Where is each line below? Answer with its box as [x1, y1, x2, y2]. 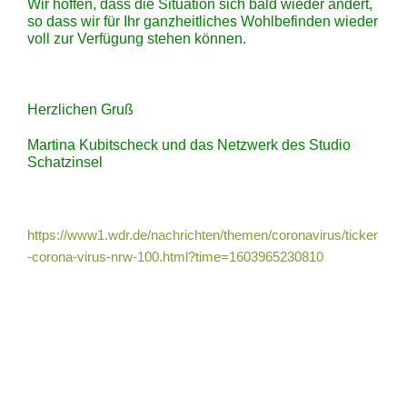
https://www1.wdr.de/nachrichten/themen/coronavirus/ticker [27, 228, 378, 243]
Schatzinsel [27, 154, 103, 171]
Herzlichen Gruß [27, 101, 134, 118]
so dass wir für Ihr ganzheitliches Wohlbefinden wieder [27, 13, 378, 30]
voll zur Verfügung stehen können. [27, 30, 246, 47]
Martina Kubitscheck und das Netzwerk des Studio [27, 136, 351, 154]
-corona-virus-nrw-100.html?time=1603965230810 [27, 250, 323, 265]
